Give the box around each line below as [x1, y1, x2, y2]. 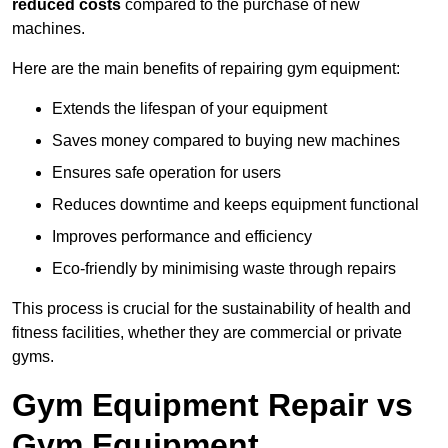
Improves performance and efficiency [52, 228, 312, 246]
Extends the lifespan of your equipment [52, 100, 327, 118]
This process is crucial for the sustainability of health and [12, 300, 411, 318]
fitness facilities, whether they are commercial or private [12, 324, 402, 342]
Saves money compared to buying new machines [52, 132, 400, 150]
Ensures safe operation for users [52, 164, 281, 182]
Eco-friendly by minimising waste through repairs [52, 260, 396, 278]
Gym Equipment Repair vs [12, 387, 413, 424]
